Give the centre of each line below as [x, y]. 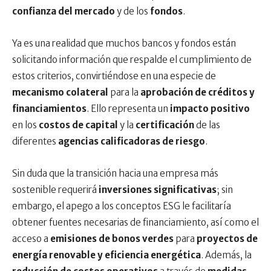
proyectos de [227, 239]
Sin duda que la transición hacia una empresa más [115, 173]
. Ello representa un [128, 109]
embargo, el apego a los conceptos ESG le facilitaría [122, 206]
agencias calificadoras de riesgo [132, 141]
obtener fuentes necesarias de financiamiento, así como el [135, 222]
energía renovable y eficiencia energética [106, 255]
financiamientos [49, 109]
